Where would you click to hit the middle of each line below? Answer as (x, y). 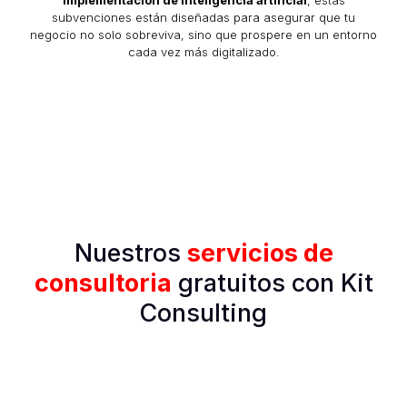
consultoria (103, 283)
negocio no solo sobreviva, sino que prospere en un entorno (203, 34)
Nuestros (130, 253)
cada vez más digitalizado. (203, 51)
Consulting (203, 313)
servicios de (260, 253)
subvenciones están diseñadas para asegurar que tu (203, 17)
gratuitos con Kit (272, 283)
